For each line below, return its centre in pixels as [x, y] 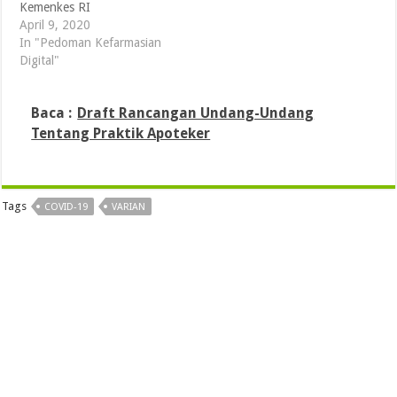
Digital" [40, 61]
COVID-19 [66, 207]
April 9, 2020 [55, 25]
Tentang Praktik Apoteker [121, 134]
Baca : [52, 113]
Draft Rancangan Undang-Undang [196, 113]
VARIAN [129, 207]
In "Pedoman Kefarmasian [91, 43]
